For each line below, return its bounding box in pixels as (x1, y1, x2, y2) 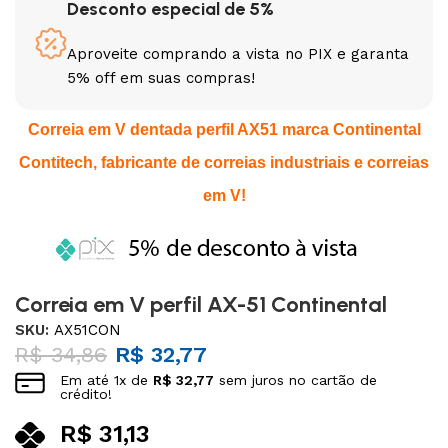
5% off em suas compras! (67, 69, 256, 87)
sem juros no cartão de (214, 372, 378, 388)
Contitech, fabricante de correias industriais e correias (19, 154, 429, 171)
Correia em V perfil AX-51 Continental (15, 291, 388, 318)
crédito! (60, 386, 113, 402)
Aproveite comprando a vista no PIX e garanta (67, 45, 410, 63)
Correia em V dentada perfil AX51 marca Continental (27, 121, 421, 138)
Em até (60, 372, 115, 388)
